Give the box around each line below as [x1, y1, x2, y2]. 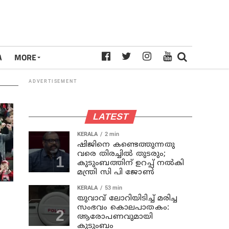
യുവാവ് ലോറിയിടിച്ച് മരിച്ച [77, 194, 178, 203]
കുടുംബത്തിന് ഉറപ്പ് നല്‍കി [77, 158, 185, 168]
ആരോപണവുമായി [77, 212, 153, 222]
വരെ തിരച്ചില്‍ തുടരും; [77, 149, 166, 159]
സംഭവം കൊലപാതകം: [77, 203, 169, 213]
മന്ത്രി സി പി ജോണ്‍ [77, 168, 154, 177]
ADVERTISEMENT [29, 79, 77, 84]
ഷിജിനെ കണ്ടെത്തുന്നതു [77, 140, 175, 150]
